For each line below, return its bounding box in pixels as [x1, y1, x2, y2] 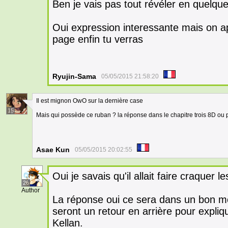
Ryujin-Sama [52, 72, 96, 80]
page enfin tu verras [52, 34, 143, 45]
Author [21, 187, 40, 194]
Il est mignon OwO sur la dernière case [36, 97, 143, 104]
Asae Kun [36, 146, 70, 154]
